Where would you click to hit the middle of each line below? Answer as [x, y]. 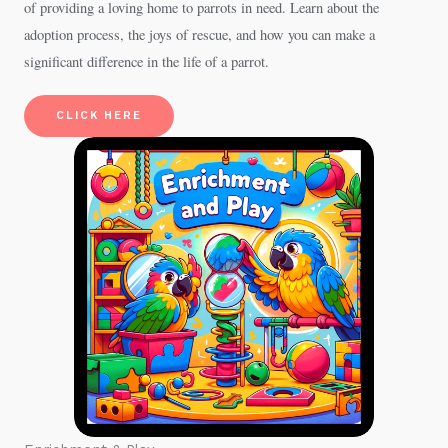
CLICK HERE [99, 115]
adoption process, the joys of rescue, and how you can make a [199, 34]
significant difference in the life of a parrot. [146, 61]
